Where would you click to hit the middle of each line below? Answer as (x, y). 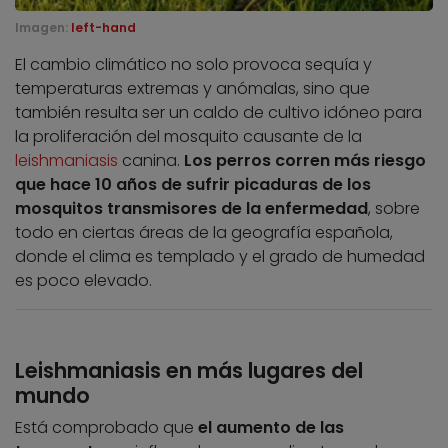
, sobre (394, 209)
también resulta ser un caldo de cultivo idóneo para (218, 113)
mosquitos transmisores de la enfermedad (191, 209)
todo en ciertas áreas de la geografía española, (204, 233)
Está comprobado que (106, 428)
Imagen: (43, 28)
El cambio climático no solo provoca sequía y (193, 65)
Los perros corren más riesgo (305, 161)
